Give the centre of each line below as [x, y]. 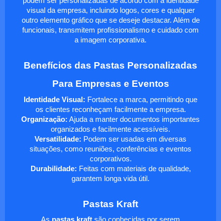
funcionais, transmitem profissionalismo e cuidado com [110, 30]
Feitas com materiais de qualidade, [134, 168]
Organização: [44, 119]
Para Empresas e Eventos [110, 84]
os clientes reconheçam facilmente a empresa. [110, 109]
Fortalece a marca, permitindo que [141, 99]
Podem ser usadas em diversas [134, 139]
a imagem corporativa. [110, 40]
